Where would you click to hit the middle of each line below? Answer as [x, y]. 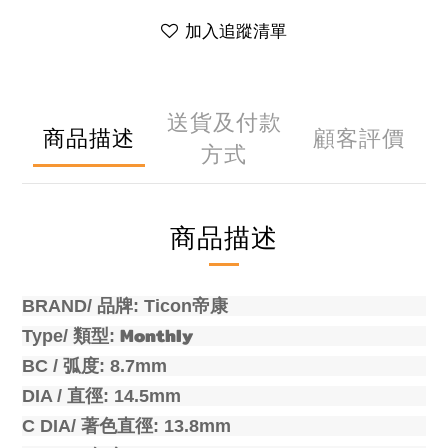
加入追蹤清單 [236, 31]
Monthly [156, 335]
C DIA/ [51, 426]
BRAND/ [59, 306]
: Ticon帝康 [180, 306]
